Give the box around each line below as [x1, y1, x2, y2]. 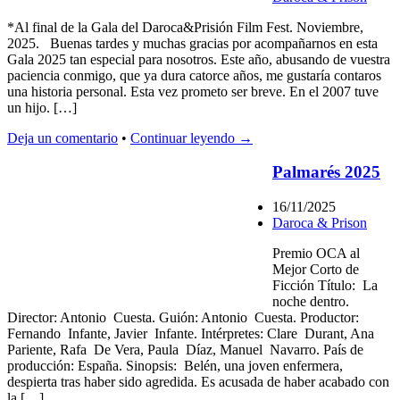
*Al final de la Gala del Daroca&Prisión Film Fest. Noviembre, [7, 19, 363, 35]
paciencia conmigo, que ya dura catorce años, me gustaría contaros [7, 67, 381, 83]
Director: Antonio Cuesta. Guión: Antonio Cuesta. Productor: [7, 310, 359, 326]
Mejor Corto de [272, 262, 359, 278]
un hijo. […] [7, 99, 77, 115]
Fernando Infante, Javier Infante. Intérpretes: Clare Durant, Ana [7, 326, 378, 342]
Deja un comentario [7, 129, 118, 146]
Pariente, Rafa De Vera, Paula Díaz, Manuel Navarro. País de [7, 342, 363, 358]
